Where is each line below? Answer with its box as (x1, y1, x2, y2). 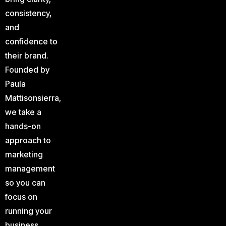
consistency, (5, 8, 51, 19)
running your (5, 206, 52, 216)
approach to (5, 135, 51, 146)
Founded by (5, 65, 49, 75)
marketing (5, 149, 43, 160)
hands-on (5, 121, 41, 132)
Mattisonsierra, (5, 93, 61, 103)
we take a (5, 107, 41, 118)
